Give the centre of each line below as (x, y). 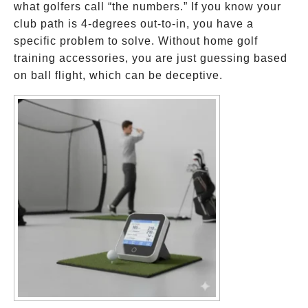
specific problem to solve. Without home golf (136, 41)
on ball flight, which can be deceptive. (118, 75)
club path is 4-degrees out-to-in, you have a (134, 24)
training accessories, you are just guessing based (151, 58)
